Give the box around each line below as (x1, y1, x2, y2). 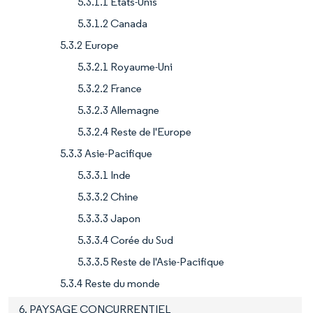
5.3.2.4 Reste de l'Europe (78, 124, 191, 138)
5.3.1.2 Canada (78, 16, 147, 30)
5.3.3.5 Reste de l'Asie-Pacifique (78, 254, 224, 268)
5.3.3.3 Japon (78, 211, 140, 225)
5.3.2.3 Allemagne (78, 103, 159, 117)
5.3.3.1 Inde (78, 168, 131, 182)
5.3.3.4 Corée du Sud (78, 233, 173, 247)
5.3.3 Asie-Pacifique (60, 146, 152, 160)
